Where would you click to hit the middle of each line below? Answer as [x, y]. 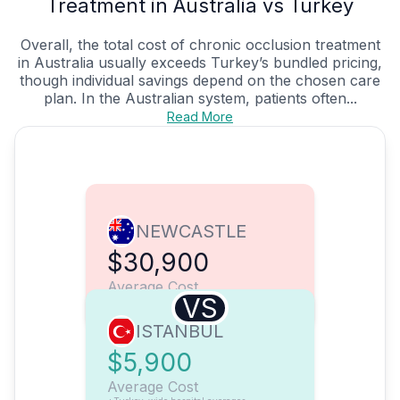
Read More [200, 117]
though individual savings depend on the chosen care [200, 81]
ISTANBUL [179, 332]
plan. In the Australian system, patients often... [200, 99]
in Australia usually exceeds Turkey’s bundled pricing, [200, 63]
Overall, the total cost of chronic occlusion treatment [200, 45]
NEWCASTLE [191, 232]
